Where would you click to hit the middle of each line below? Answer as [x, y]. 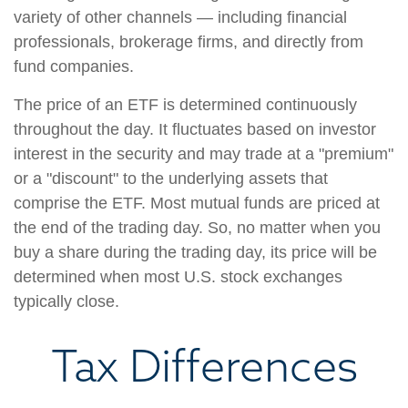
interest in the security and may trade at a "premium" [204, 154]
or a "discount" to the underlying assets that [171, 178]
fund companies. [74, 66]
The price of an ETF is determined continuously [185, 105]
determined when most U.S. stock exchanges [178, 277]
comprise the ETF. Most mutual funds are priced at [197, 203]
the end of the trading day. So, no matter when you [197, 228]
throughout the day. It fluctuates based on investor [195, 129]
